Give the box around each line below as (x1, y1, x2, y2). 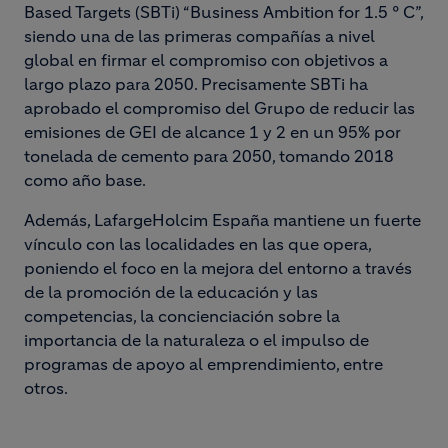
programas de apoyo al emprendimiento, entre (24, 354, 383, 374)
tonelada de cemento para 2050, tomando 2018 (24, 146, 394, 166)
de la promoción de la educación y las (24, 282, 318, 302)
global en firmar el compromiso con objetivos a (24, 50, 388, 70)
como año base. (24, 170, 146, 190)
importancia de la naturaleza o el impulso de (24, 330, 369, 350)
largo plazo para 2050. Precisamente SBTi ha (24, 74, 368, 94)
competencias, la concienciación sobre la (24, 306, 340, 326)
